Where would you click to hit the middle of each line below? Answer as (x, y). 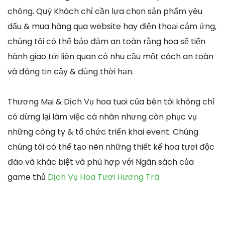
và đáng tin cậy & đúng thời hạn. (71, 71)
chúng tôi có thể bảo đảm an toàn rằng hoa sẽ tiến (106, 41)
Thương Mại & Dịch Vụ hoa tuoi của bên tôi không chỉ (111, 101)
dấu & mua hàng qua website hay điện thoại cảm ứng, (112, 26)
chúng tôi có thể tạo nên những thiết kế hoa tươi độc (111, 147)
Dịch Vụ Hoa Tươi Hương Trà (103, 177)
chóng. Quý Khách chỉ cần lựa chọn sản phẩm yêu (105, 11)
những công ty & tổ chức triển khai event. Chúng (103, 132)
